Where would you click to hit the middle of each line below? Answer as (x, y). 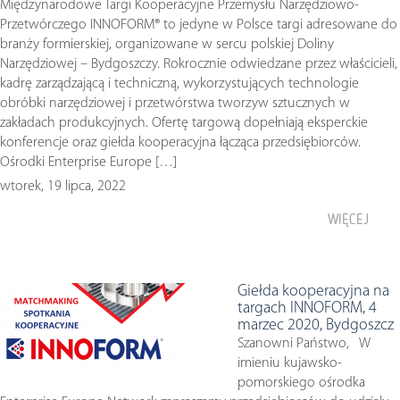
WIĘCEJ (348, 219)
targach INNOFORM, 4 (307, 308)
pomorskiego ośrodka (301, 383)
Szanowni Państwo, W (304, 344)
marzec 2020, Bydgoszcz (316, 325)
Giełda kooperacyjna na (313, 292)
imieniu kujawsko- (290, 363)
